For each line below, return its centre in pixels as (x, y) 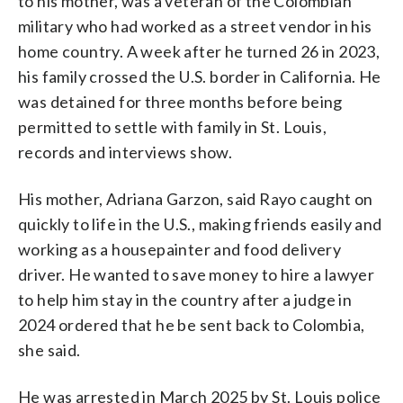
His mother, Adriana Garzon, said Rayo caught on (196, 198)
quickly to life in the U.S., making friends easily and (200, 224)
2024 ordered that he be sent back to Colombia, (192, 324)
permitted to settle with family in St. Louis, (172, 126)
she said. (49, 349)
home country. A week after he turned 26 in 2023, (199, 51)
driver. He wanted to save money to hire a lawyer (197, 274)
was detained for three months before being (180, 101)
